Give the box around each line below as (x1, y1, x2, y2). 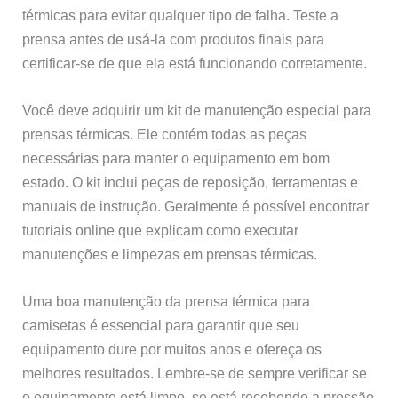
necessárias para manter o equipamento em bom (22, 149, 330, 166)
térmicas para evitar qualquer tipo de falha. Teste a (22, 6, 339, 23)
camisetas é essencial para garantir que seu (22, 317, 300, 334)
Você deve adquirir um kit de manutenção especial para (22, 101, 372, 118)
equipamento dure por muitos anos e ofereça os (22, 341, 322, 358)
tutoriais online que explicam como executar (22, 221, 299, 238)
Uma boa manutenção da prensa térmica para (22, 293, 311, 310)
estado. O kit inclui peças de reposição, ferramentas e (22, 173, 359, 190)
